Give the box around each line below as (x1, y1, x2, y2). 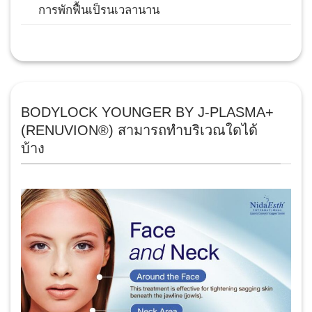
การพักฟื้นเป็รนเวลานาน (38, 3, 159, 17)
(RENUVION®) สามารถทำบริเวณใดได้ (21, 123, 258, 139)
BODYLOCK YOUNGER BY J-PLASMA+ (21, 104, 274, 120)
